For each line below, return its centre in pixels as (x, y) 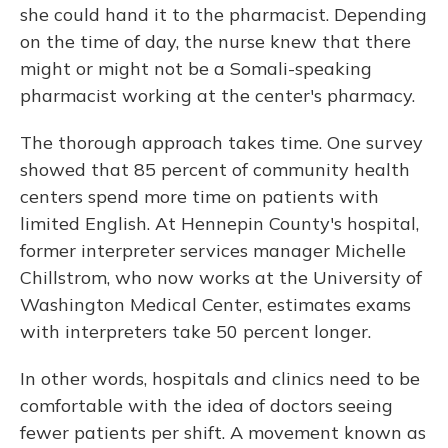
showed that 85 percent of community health (215, 169)
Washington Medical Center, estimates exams (215, 304)
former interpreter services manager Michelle (213, 250)
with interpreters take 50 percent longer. (195, 331)
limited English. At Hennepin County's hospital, (219, 223)
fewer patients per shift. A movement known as (223, 432)
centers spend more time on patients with (199, 196)
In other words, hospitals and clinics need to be (220, 378)
